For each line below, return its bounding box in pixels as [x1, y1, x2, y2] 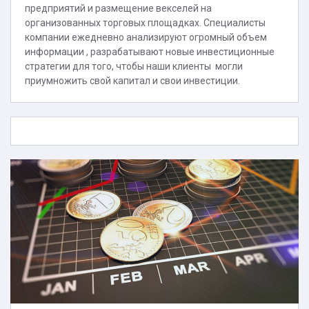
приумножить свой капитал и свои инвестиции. [25, 75, 240, 86]
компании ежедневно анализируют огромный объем [25, 32, 267, 43]
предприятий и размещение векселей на [25, 3, 212, 14]
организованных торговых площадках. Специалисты [25, 17, 266, 28]
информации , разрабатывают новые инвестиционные [25, 46, 275, 57]
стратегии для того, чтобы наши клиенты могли [25, 61, 243, 72]
